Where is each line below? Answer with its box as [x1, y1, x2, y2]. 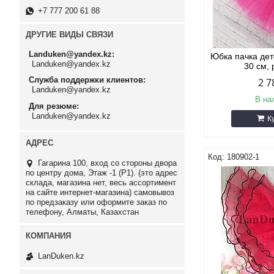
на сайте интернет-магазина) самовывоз [26, 187, 174, 197]
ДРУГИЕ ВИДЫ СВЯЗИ [26, 30, 113, 39]
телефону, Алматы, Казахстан [26, 207, 139, 217]
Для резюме [29, 101, 76, 111]
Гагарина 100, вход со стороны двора [38, 158, 177, 168]
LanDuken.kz [38, 251, 84, 261]
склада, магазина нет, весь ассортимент [26, 177, 176, 187]
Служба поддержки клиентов [29, 75, 143, 85]
